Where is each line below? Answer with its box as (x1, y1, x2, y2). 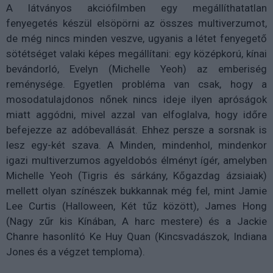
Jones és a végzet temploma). (6, 245, 147, 258)
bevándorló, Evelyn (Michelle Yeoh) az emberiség (6, 62, 267, 75)
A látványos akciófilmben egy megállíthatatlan (6, 1, 267, 14)
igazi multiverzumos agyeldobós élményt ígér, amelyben (6, 154, 267, 166)
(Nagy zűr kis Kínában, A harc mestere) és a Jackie (6, 214, 267, 227)
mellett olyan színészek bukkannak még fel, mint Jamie (6, 184, 267, 197)
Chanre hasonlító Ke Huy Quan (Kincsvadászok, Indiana (6, 230, 267, 243)
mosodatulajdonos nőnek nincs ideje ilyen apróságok (6, 93, 267, 105)
